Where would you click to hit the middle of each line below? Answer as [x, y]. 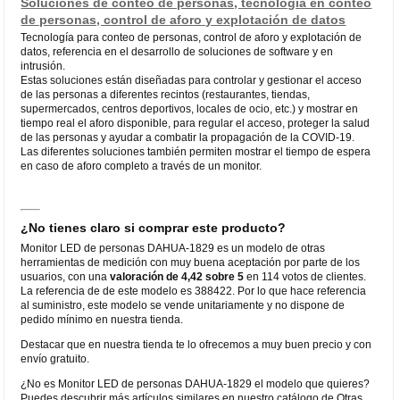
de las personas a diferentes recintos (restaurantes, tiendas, [166, 94]
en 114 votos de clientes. [305, 276]
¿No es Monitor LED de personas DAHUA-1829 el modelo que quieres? [196, 383]
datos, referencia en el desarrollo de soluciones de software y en [177, 51]
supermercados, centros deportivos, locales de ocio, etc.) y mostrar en [190, 108]
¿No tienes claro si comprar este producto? [154, 227]
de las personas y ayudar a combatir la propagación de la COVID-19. [188, 137]
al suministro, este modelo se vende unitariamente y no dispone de [183, 305]
